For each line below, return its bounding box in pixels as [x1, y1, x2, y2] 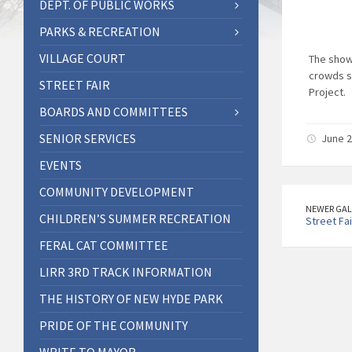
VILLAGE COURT [39, 49, 126, 66]
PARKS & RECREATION [39, 23, 160, 39]
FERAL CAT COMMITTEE [39, 236, 168, 253]
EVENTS [39, 156, 82, 173]
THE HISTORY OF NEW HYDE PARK [39, 290, 223, 306]
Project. [308, 84, 346, 99]
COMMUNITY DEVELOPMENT [39, 183, 194, 200]
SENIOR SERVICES [39, 130, 136, 146]
